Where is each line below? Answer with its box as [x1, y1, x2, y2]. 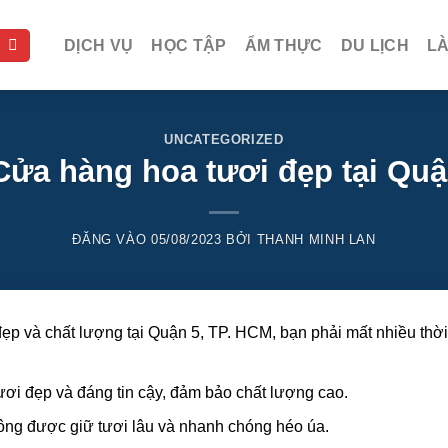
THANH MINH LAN [256, 232, 376, 248]
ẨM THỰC [244, 36, 323, 54]
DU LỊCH [340, 36, 410, 54]
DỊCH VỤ [64, 36, 134, 54]
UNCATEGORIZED [164, 131, 284, 147]
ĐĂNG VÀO [72, 232, 152, 248]
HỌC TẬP [151, 36, 227, 54]
